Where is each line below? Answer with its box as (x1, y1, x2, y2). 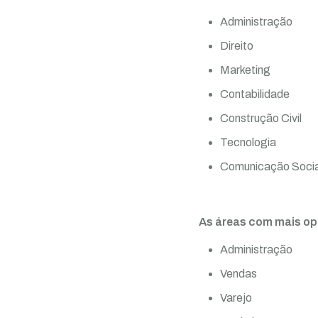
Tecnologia (220, 136, 276, 148)
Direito (220, 39, 253, 52)
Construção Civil (220, 111, 302, 124)
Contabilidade (220, 87, 290, 100)
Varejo (220, 291, 252, 304)
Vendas (220, 267, 257, 280)
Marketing (220, 63, 270, 76)
